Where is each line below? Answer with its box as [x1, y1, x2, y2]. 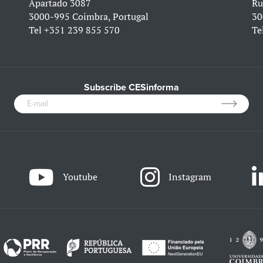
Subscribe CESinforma [84, 81, 179, 93]
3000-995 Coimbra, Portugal [29, 9, 149, 23]
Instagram [168, 170, 211, 183]
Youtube [63, 170, 98, 183]
